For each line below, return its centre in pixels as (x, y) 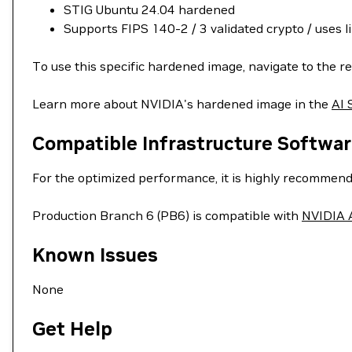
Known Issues (95, 255)
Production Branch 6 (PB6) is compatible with (167, 215)
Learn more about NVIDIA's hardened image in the (182, 104)
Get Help (72, 329)
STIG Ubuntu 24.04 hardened (149, 9)
